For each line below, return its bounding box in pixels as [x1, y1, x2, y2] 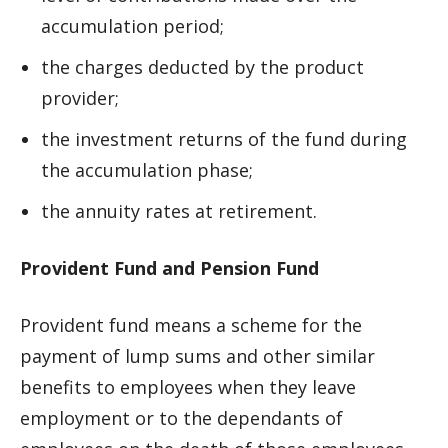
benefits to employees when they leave [20, 375, 356, 399]
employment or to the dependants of [20, 406, 343, 430]
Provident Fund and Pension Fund [20, 256, 319, 280]
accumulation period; [41, 14, 224, 38]
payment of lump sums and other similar [20, 344, 375, 368]
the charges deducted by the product [41, 55, 364, 79]
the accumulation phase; [41, 158, 253, 182]
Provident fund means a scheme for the [20, 313, 362, 337]
